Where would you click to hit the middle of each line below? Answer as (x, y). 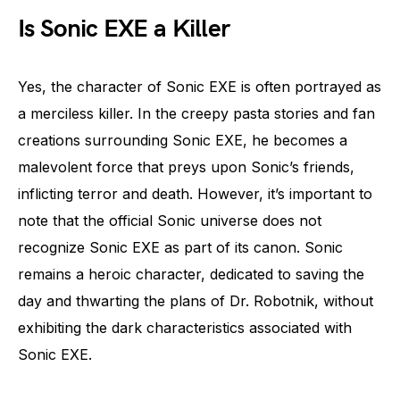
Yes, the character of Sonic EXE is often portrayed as (200, 86)
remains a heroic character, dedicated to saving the (191, 274)
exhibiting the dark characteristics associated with (185, 327)
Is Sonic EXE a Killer (124, 29)
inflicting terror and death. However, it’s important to (195, 193)
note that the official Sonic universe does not (170, 220)
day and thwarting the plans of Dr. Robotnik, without (196, 300)
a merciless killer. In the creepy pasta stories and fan (196, 113)
